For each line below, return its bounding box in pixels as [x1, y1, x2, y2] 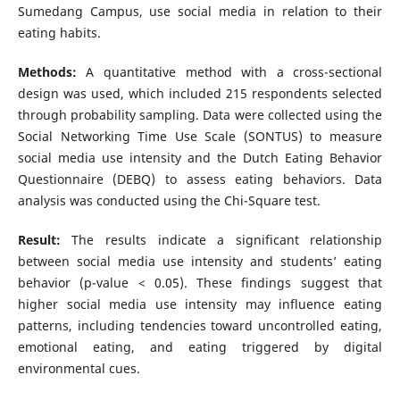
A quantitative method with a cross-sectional [76, 63, 383, 81]
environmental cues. [17, 360, 140, 378]
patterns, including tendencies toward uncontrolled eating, [17, 317, 383, 335]
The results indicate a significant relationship [60, 231, 383, 249]
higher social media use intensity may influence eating [17, 296, 383, 313]
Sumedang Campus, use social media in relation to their [17, 3, 383, 20]
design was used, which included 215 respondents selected [17, 85, 383, 103]
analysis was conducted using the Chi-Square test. [17, 192, 321, 210]
